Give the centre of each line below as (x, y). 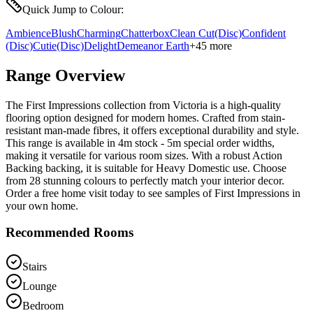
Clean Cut (192, 33)
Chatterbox (145, 33)
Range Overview (65, 75)
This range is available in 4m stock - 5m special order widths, (140, 143)
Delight (100, 45)
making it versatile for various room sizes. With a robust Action (144, 155)
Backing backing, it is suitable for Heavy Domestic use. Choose (146, 168)
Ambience (28, 33)
